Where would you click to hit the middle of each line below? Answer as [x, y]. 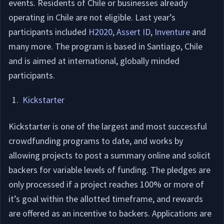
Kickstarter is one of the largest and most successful [108, 126]
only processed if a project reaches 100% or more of [106, 184]
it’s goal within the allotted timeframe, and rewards [106, 199]
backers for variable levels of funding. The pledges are [109, 170]
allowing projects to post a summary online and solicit [109, 155]
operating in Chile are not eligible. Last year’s [92, 17]
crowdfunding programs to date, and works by [96, 141]
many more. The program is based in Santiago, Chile [105, 46]
